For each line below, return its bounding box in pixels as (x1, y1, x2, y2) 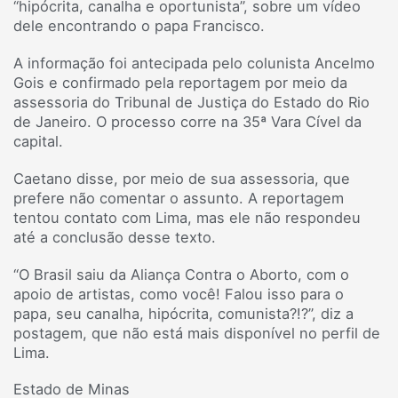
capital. (13, 132, 63, 151)
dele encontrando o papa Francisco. (13, 17, 265, 36)
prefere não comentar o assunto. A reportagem (13, 188, 344, 207)
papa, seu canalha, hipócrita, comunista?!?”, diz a (13, 304, 354, 322)
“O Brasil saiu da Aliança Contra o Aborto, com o (13, 265, 349, 283)
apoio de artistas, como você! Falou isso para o (13, 284, 344, 303)
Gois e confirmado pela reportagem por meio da (13, 74, 347, 92)
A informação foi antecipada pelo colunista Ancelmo (13, 54, 375, 73)
